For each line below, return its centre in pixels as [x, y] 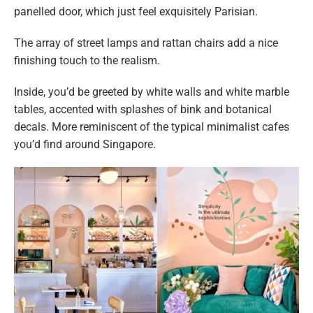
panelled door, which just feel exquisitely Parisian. [136, 12]
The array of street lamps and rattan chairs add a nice [146, 43]
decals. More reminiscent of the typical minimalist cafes [152, 127]
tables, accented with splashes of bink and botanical [143, 110]
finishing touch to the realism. [87, 61]
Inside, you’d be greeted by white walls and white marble [152, 92]
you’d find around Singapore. [85, 145]
